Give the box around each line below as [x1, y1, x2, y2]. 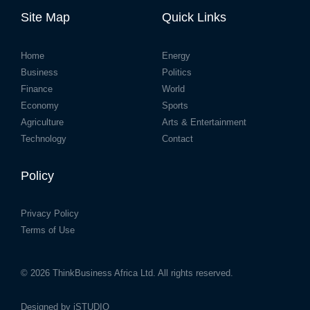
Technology [21, 133, 66, 144]
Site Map [21, 10, 70, 25]
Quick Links [162, 10, 226, 25]
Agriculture [21, 116, 64, 127]
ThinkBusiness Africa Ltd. [53, 267, 156, 278]
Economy [21, 100, 59, 111]
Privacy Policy [21, 208, 79, 219]
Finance [21, 83, 53, 94]
